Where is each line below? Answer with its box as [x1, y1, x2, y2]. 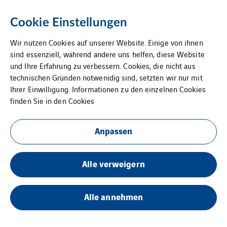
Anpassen [94, 124, 133, 137]
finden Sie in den [10, 95, 68, 106]
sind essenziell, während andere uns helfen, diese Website [10, 49, 205, 59]
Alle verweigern [82, 157, 145, 170]
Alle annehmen [84, 190, 143, 203]
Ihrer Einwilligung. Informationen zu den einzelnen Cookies [10, 84, 206, 94]
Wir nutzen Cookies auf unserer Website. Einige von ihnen [10, 37, 203, 48]
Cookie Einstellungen [10, 17, 127, 29]
